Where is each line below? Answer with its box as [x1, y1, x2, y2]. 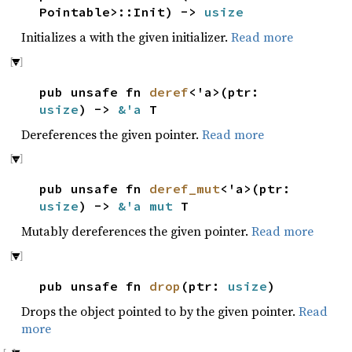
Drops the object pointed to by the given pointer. [21, 302, 299, 321]
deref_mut [149, 181, 220, 197]
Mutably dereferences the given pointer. [21, 222, 251, 240]
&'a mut [118, 198, 181, 214]
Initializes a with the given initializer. [21, 28, 231, 46]
